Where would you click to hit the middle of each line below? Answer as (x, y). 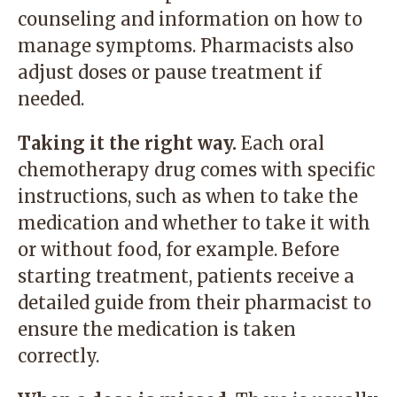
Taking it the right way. (127, 143)
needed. (51, 99)
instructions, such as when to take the (188, 196)
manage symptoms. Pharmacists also (186, 46)
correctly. (58, 356)
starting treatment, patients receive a (186, 276)
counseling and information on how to (190, 19)
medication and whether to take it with (194, 223)
